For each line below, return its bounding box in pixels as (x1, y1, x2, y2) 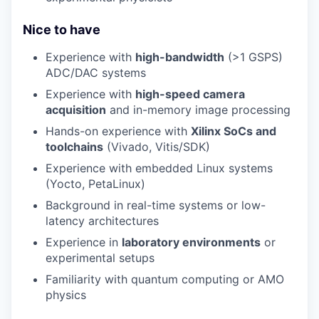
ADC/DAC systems (46, 65, 146, 80)
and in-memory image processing (106, 102, 291, 117)
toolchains (46, 139, 103, 154)
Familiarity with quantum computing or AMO (46, 271, 284, 286)
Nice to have (23, 21, 100, 37)
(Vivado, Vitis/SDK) (103, 139, 210, 154)
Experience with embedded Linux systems (46, 160, 273, 175)
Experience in (46, 234, 122, 249)
